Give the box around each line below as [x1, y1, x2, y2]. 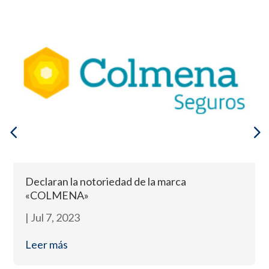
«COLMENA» [25, 188, 89, 202]
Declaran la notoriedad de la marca [25, 174, 187, 188]
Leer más [25, 237, 68, 251]
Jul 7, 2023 [31, 210, 80, 224]
